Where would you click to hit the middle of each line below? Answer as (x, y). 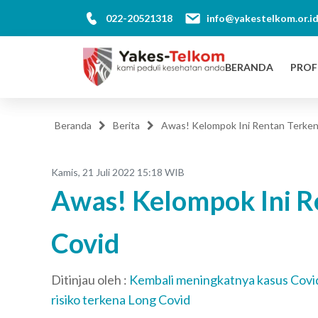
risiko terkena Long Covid (121, 300)
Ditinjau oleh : (90, 280)
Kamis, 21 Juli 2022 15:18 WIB (118, 172)
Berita (126, 126)
